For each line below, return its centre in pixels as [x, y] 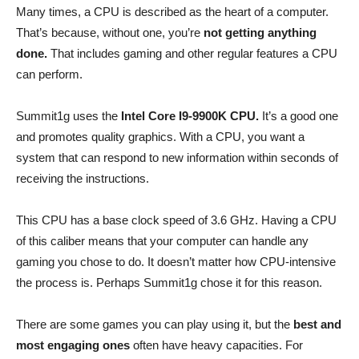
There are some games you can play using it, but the [153, 324]
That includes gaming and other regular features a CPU [192, 53]
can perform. [49, 74]
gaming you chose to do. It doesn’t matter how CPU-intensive [176, 262]
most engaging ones [73, 345]
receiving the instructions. [83, 178]
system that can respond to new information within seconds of [177, 157]
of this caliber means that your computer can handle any [162, 241]
